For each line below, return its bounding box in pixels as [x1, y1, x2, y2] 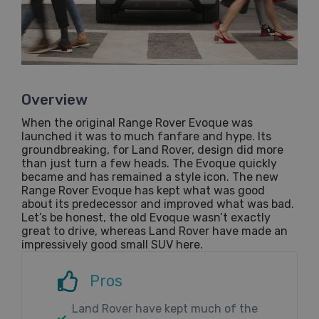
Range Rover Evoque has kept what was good [21, 183, 265, 197]
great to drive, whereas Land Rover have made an [21, 224, 288, 238]
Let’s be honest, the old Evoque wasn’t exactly [21, 210, 271, 224]
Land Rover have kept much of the [72, 301, 258, 315]
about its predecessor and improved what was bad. [21, 197, 294, 211]
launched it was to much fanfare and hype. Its [21, 129, 271, 143]
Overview [21, 90, 88, 108]
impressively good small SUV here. [21, 237, 203, 251]
